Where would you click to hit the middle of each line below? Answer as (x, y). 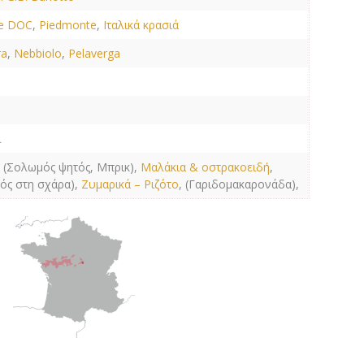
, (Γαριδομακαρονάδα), (239, 184)
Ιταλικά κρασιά (141, 25)
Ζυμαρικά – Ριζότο (130, 184)
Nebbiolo (38, 53)
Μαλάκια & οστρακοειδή (206, 167)
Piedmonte (68, 25)
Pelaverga (95, 53)
